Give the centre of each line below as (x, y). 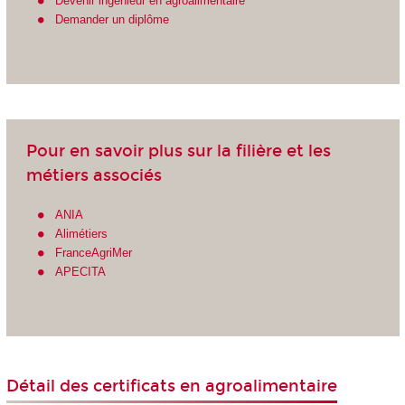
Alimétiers (82, 234)
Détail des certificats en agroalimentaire (171, 386)
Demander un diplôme (113, 19)
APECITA (81, 272)
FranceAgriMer (94, 253)
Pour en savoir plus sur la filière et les (178, 151)
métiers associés (94, 175)
